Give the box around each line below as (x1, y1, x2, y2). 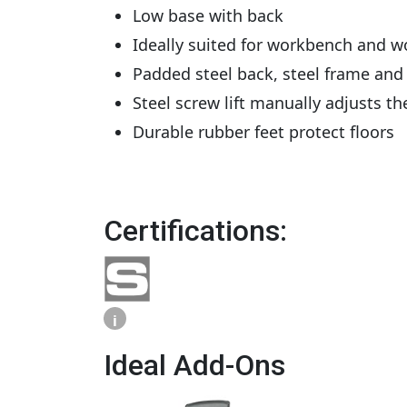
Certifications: (104, 213, 287, 248)
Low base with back (133, 5, 283, 26)
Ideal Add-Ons (104, 348, 285, 382)
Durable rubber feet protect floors (133, 121, 394, 143)
